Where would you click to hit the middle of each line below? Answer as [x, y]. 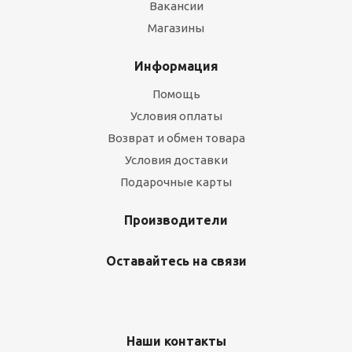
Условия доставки [176, 160]
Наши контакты [176, 341]
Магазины [176, 28]
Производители [176, 220]
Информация [176, 66]
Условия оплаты [176, 116]
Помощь [176, 94]
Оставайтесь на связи [176, 261]
